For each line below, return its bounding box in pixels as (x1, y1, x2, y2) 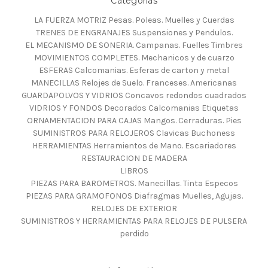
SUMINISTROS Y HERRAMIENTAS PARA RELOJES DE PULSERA (21, 215, 247, 226)
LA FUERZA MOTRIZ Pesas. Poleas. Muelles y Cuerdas (33, 14, 234, 25)
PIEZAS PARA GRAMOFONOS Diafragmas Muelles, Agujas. (25, 190, 243, 201)
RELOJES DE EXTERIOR (91, 203, 177, 214)
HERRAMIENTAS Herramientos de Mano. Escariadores (32, 140, 236, 151)
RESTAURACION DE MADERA (81, 153, 187, 163)
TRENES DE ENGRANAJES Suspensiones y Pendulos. (35, 27, 233, 38)
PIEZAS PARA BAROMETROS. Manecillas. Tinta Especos (30, 178, 238, 188)
